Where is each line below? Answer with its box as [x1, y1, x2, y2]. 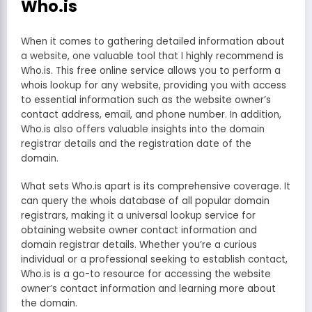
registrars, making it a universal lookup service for [21, 209, 256, 223]
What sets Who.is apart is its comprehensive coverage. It [21, 180, 290, 194]
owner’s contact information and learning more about [21, 282, 276, 296]
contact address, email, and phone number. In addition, [21, 107, 281, 121]
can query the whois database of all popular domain [21, 194, 270, 208]
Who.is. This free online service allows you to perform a [21, 63, 281, 77]
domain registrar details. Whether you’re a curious [21, 238, 257, 252]
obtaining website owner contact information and [21, 224, 257, 237]
